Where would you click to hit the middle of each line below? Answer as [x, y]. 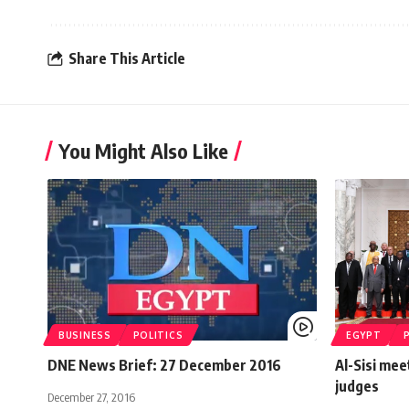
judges [358, 387]
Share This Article [127, 58]
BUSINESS [85, 336]
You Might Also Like [143, 151]
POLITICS [158, 336]
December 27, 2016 [91, 398]
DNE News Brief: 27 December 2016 [164, 366]
